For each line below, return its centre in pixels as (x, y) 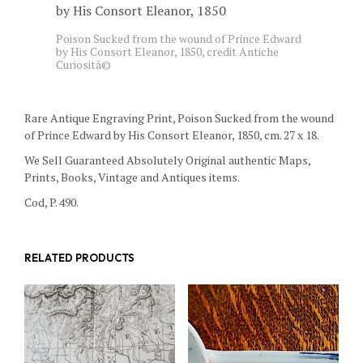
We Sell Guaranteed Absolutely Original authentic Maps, (167, 160)
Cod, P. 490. (51, 203)
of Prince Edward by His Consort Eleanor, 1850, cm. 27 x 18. (172, 135)
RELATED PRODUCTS (79, 258)
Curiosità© (83, 65)
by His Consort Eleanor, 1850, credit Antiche (167, 52)
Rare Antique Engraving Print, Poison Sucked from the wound (179, 118)
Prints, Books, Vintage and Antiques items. (132, 177)
